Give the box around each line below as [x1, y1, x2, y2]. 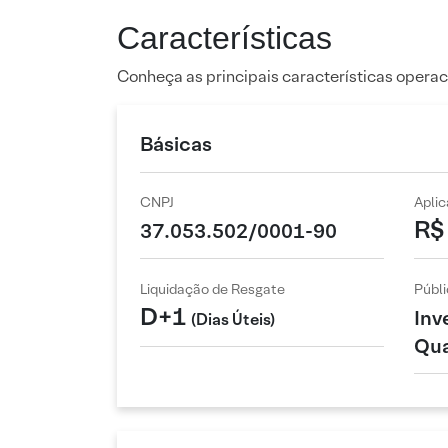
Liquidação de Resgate [140, 279, 285, 298]
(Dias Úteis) [191, 309, 275, 331]
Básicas [140, 131, 212, 158]
